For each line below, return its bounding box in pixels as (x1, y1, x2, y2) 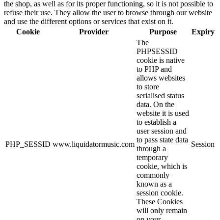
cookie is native (137, 56, 185, 65)
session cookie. (137, 189, 183, 197)
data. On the (137, 100, 174, 109)
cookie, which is (137, 162, 187, 171)
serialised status (137, 91, 184, 100)
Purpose (149, 27, 177, 36)
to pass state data (137, 136, 188, 144)
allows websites (137, 74, 185, 82)
